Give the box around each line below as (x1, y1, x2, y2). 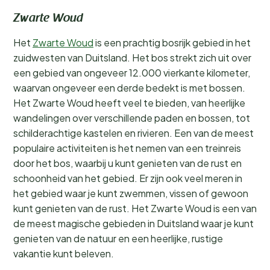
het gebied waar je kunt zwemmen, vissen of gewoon (13, 187, 248, 199)
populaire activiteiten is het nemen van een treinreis (13, 142, 241, 154)
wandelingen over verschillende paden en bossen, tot (13, 111, 250, 124)
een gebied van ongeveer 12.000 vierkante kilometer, (13, 66, 250, 79)
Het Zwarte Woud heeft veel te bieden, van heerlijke (13, 96, 245, 109)
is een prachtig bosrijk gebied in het (93, 36, 251, 49)
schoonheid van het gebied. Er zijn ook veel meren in (13, 172, 242, 184)
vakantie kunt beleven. (13, 247, 114, 260)
